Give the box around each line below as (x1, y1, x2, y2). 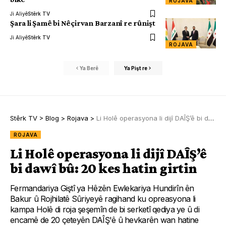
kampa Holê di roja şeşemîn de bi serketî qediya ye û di (10, 204, 200, 215)
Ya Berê (79, 65, 98, 71)
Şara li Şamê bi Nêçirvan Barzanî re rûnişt (10, 19, 156, 28)
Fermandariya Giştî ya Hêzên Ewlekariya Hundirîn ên (10, 183, 194, 194)
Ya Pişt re (124, 65, 147, 71)
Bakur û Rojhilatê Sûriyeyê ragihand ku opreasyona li (10, 194, 196, 204)
